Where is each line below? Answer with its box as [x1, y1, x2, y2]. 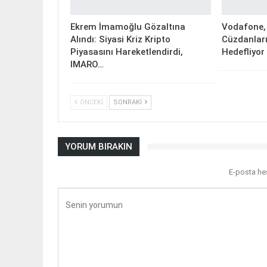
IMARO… [70, 58, 104, 70]
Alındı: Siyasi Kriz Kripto [70, 33, 170, 45]
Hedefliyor [221, 46, 265, 57]
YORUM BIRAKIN [65, 141, 132, 152]
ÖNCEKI [78, 98, 103, 106]
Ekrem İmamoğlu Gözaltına [70, 21, 185, 32]
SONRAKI [113, 98, 144, 106]
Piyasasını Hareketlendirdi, [70, 46, 183, 57]
